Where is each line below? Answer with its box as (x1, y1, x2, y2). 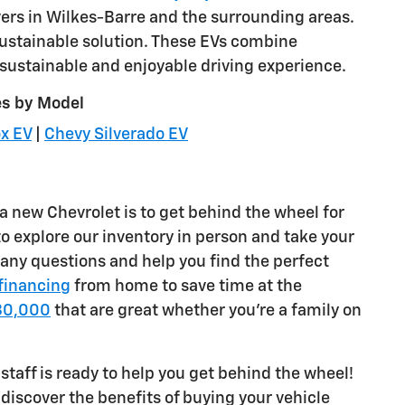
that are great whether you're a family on (51, 302, 362, 319)
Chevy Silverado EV (44, 127, 188, 144)
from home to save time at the (71, 278, 302, 295)
